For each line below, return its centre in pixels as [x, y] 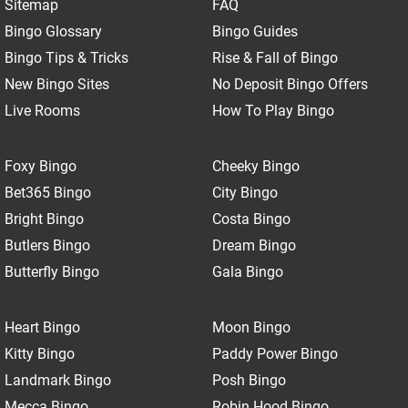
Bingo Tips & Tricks [66, 57]
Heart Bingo [42, 327]
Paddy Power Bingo [275, 353]
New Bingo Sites [57, 84]
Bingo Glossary [53, 31]
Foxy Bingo [41, 166]
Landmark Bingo [58, 380]
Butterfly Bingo [52, 271]
